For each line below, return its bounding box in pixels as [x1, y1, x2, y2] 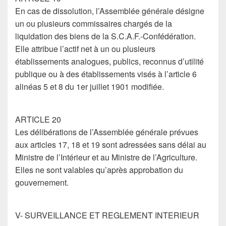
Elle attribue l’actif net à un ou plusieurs [15, 43, 155, 54]
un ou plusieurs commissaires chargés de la [15, 18, 172, 29]
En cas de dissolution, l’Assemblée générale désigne [15, 5, 204, 17]
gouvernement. [15, 177, 69, 188]
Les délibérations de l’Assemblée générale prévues [15, 126, 198, 138]
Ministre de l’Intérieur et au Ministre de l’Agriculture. [15, 151, 197, 163]
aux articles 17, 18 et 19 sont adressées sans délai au [15, 139, 206, 150]
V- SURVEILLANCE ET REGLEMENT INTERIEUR [15, 209, 199, 221]
